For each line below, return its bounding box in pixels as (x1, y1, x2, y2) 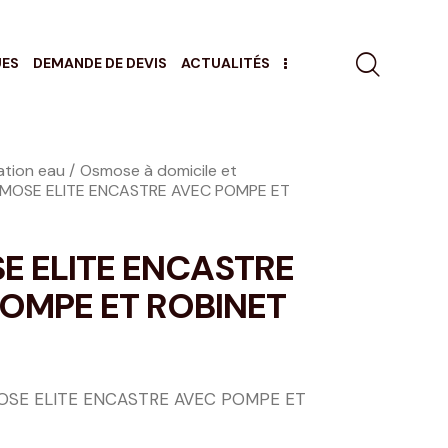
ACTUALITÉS (181, 53, 271, 72)
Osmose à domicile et (80, 159, 238, 181)
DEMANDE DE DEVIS (33, 53, 168, 72)
